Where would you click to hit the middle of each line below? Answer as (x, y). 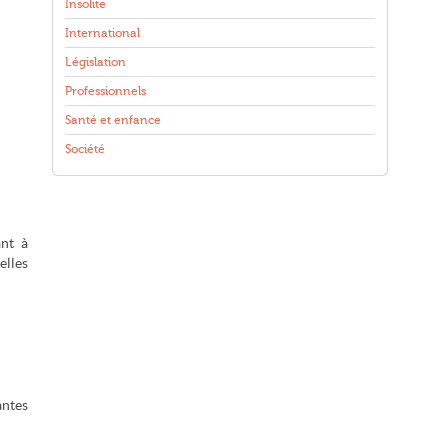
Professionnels (105, 91)
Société (85, 149)
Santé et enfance (113, 120)
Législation (95, 62)
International (102, 33)
